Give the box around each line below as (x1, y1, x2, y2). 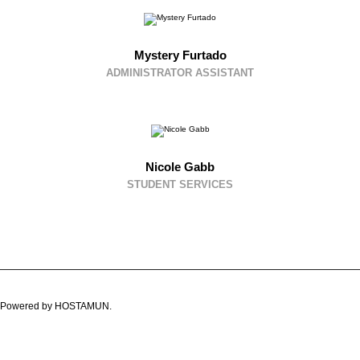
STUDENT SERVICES (127, 178, 233, 190)
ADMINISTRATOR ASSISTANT (106, 67, 254, 79)
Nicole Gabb (145, 160, 215, 174)
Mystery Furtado (133, 48, 227, 62)
